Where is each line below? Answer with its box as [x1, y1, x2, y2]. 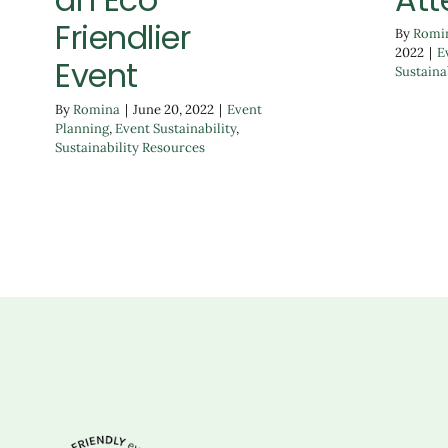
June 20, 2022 [133, 100, 214, 118]
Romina [73, 100, 120, 118]
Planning [55, 119, 109, 137]
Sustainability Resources [55, 138, 205, 156]
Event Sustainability [115, 119, 236, 137]
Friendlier [55, 14, 191, 60]
